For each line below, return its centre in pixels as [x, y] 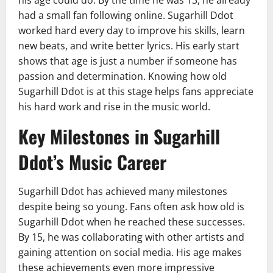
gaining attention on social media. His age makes [130, 253]
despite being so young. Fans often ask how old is [131, 207]
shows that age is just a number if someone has [128, 61]
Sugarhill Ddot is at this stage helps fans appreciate [136, 92]
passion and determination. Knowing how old [122, 76]
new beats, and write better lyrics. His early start [129, 46]
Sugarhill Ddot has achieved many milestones [123, 192]
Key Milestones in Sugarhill [119, 136]
